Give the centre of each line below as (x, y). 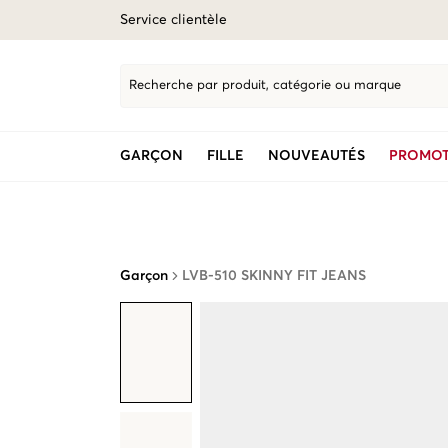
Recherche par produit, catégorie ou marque (265, 85)
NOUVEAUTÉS (316, 156)
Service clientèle (173, 20)
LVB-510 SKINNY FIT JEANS (274, 276)
